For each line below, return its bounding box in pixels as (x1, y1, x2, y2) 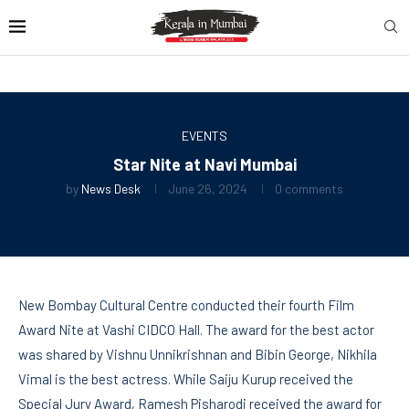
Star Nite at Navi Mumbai (112, 153, 297, 174)
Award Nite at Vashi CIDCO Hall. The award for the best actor (18, 320, 374, 338)
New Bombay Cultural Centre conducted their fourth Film (18, 296, 354, 313)
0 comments (275, 180, 343, 196)
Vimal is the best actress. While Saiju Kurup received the (18, 370, 353, 387)
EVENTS (182, 127, 227, 143)
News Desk (81, 180, 141, 196)
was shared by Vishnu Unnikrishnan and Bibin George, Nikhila (18, 345, 377, 362)
